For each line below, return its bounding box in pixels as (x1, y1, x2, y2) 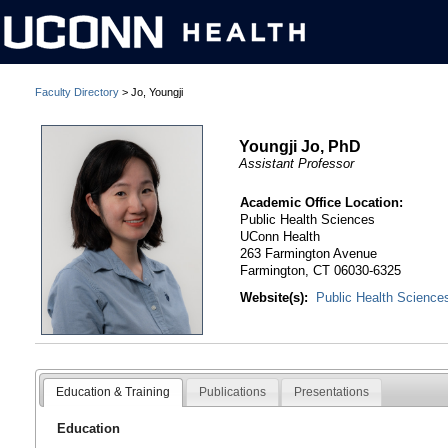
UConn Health (240, 229, 321, 245)
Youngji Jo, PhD (239, 137, 362, 155)
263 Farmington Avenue (240, 246, 378, 262)
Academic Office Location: (240, 195, 404, 211)
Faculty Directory (35, 86, 119, 98)
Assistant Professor (239, 155, 355, 171)
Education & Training (55, 384, 170, 399)
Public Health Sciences (240, 212, 376, 228)
